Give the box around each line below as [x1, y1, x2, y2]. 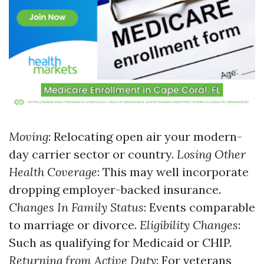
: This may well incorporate [97, 164, 249, 179]
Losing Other [177, 147, 246, 161]
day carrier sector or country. [9, 147, 177, 161]
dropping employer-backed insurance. [9, 182, 221, 197]
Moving [9, 129, 48, 144]
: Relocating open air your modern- [48, 129, 242, 144]
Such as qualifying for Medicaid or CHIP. [9, 235, 232, 250]
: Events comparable [144, 200, 255, 214]
